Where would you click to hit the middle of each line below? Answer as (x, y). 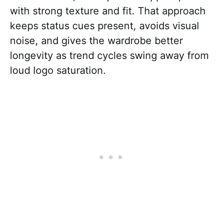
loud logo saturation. (58, 70)
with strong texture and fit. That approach (108, 11)
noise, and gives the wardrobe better (96, 40)
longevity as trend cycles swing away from (109, 55)
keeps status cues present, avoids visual (105, 26)
